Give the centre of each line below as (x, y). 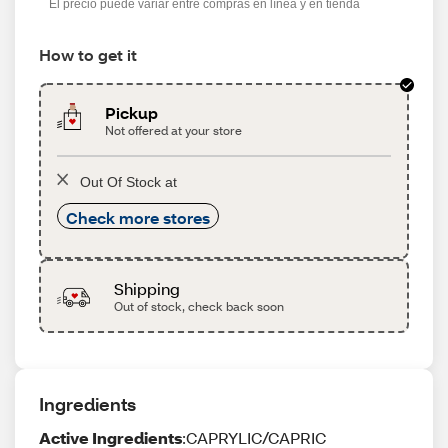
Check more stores (138, 217)
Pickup (132, 112)
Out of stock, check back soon (198, 306)
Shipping (146, 288)
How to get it (88, 54)
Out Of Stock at (128, 182)
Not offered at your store (174, 130)
